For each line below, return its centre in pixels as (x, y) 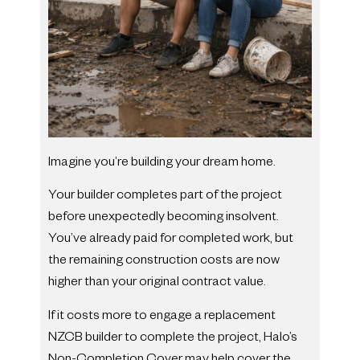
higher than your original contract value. (157, 284)
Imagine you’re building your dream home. (162, 164)
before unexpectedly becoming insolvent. (164, 219)
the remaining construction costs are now (164, 262)
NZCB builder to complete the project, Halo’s (173, 339)
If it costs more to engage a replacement (162, 317)
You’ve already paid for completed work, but (171, 241)
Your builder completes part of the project (165, 197)
